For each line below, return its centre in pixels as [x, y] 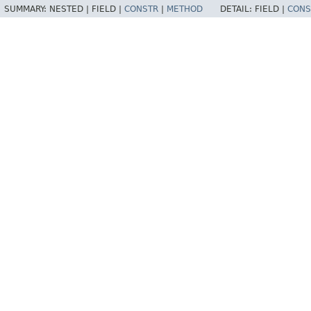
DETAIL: [237, 9]
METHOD [185, 9]
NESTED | [70, 9]
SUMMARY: [27, 9]
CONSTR [141, 9]
